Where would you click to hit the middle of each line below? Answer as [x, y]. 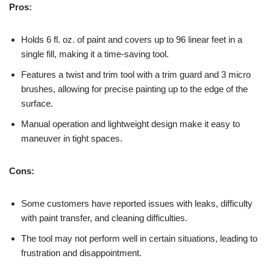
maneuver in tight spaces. [72, 139]
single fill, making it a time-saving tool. [95, 54]
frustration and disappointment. [81, 253]
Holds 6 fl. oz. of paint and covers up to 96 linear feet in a [132, 40]
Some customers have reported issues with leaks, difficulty [137, 204]
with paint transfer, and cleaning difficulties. [104, 218]
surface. [37, 104]
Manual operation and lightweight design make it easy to [130, 124]
